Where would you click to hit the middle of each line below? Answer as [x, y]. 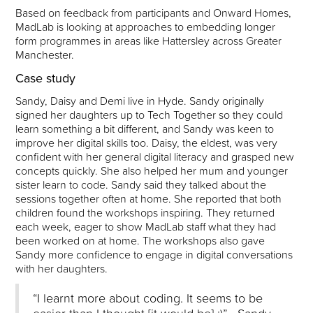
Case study [46, 78]
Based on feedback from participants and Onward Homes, [154, 13]
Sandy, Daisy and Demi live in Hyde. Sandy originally [140, 101]
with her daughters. [62, 269]
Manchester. [46, 55]
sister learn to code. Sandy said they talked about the [141, 185]
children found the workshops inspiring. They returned [145, 213]
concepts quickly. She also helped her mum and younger [152, 171]
